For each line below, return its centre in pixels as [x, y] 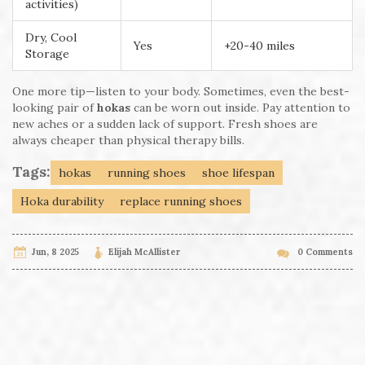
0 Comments [325, 252]
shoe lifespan [238, 173]
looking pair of [55, 108]
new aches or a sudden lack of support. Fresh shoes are [165, 124]
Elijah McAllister [144, 252]
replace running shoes [181, 202]
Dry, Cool [51, 38]
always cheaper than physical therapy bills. [128, 141]
